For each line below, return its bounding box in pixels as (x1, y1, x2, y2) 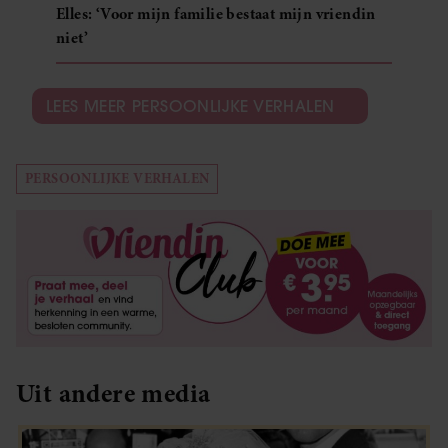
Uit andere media (16, 374, 211, 411)
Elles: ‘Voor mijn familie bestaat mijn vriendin (56, 2, 376, 25)
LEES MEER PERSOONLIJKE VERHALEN (46, 95, 335, 116)
